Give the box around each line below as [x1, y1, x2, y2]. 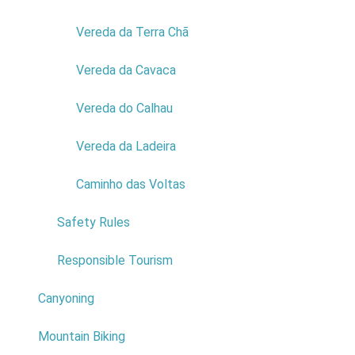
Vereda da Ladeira [76, 139, 176, 154]
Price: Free [20, 59, 82, 72]
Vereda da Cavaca [76, 63, 176, 78]
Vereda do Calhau [76, 101, 173, 116]
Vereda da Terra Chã [76, 25, 189, 40]
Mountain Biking [38, 329, 125, 344]
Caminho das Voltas [76, 177, 185, 192]
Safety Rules [57, 215, 130, 230]
